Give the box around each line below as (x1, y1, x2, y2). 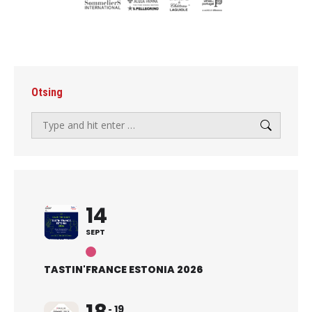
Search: (31, 113, 63, 127)
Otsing (31, 85, 63, 99)
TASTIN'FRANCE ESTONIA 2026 (44, 262, 203, 276)
